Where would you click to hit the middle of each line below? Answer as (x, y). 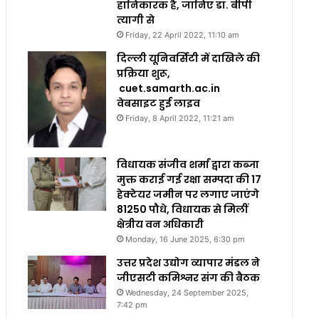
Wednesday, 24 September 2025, (187, 293)
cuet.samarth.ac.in (168, 88)
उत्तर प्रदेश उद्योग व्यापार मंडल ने (188, 263)
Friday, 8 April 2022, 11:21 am (179, 118)
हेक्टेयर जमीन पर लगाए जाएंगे (188, 195)
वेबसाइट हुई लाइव (158, 103)
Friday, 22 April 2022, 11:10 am (182, 35)
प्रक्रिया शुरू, (143, 73)
